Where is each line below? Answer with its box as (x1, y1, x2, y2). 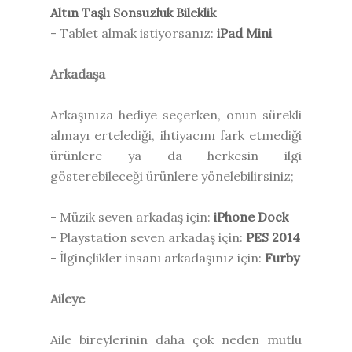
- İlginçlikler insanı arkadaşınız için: (50, 249, 265, 266)
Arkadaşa (50, 65, 105, 82)
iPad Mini (217, 24, 272, 41)
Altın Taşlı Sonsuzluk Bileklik (50, 4, 216, 20)
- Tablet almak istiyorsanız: (50, 24, 217, 41)
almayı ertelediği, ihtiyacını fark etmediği (50, 126, 302, 143)
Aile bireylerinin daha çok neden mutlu (50, 331, 302, 347)
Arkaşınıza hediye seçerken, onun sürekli (50, 106, 302, 123)
